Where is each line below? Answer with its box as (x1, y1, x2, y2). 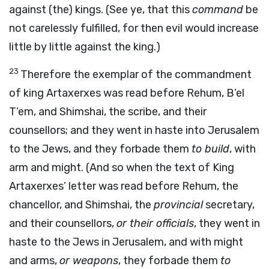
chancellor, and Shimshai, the (9, 198, 154, 211)
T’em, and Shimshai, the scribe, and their (9, 105, 207, 118)
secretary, (203, 198, 255, 211)
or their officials (116, 217, 194, 230)
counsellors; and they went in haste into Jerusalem (9, 124, 259, 137)
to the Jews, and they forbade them (9, 142, 192, 156)
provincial (154, 198, 203, 211)
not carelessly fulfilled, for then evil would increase (9, 22, 259, 35)
